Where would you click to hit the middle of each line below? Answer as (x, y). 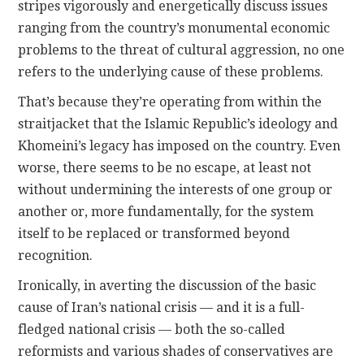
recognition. (56, 256)
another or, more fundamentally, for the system (166, 212)
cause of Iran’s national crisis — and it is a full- (162, 308)
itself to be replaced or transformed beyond (154, 234)
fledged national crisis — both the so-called (152, 330)
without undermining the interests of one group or (175, 190)
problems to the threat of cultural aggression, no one (182, 50)
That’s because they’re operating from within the (170, 102)
